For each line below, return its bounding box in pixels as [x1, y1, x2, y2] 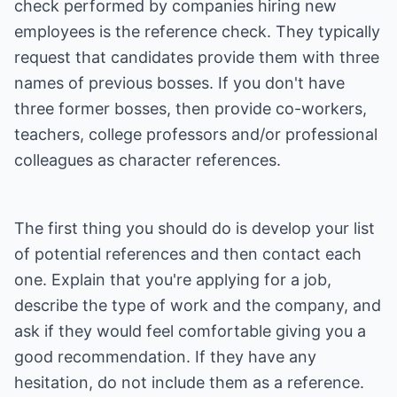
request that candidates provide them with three [14, 48, 379, 66]
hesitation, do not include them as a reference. [14, 373, 364, 392]
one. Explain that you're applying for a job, [14, 270, 331, 289]
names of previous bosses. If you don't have [14, 74, 345, 92]
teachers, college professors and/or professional [14, 125, 378, 144]
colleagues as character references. [14, 151, 281, 169]
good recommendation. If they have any [14, 347, 316, 366]
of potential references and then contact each [14, 245, 362, 263]
